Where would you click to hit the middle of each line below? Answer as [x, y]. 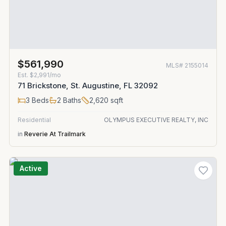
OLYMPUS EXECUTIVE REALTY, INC [156, 120]
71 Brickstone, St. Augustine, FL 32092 [88, 86]
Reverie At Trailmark [55, 134]
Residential [34, 120]
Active [31, 168]
